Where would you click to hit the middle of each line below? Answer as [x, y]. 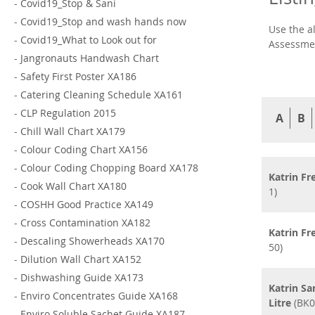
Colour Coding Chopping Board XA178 [109, 168]
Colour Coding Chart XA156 [84, 150]
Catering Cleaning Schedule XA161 [102, 95]
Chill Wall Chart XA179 [73, 131]
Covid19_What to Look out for [89, 40]
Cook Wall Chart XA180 [73, 186]
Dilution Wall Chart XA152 [81, 259]
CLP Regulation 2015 [68, 113]
